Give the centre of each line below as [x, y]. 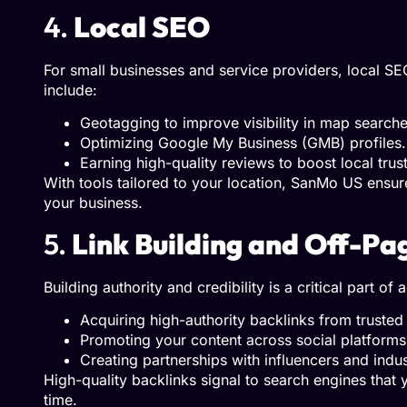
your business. [93, 203]
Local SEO [142, 26]
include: [70, 89]
